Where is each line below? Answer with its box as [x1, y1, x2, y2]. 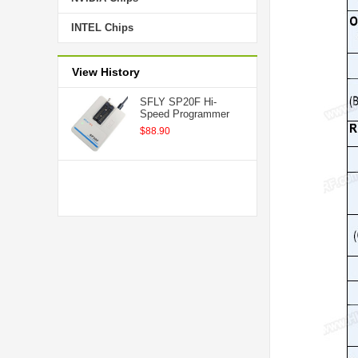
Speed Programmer [140, 108, 229, 120]
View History [72, 66, 140, 78]
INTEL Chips [71, 22, 133, 34]
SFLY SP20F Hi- [140, 96, 217, 108]
